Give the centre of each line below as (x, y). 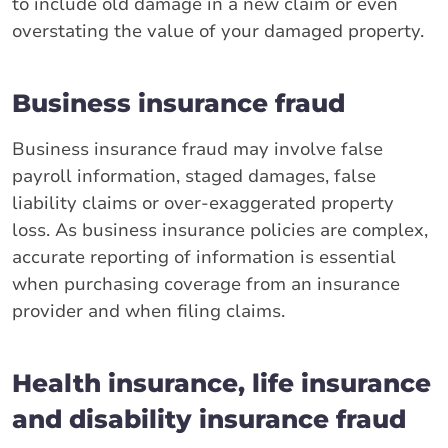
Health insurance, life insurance (221, 382)
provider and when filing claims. (148, 310)
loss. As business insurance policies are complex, (220, 229)
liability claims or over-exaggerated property (203, 202)
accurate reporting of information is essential (204, 256)
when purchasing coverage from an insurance (206, 283)
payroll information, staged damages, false (194, 175)
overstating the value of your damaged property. (218, 30)
